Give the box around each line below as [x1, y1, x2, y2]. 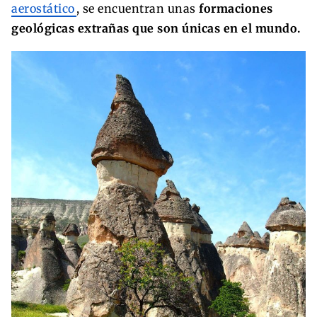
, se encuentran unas [76, 1, 199, 16]
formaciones [199, 1, 273, 16]
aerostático [11, 1, 75, 16]
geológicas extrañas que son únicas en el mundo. [11, 21, 301, 36]
